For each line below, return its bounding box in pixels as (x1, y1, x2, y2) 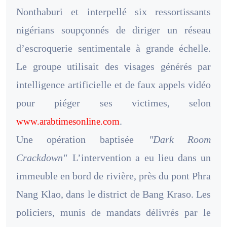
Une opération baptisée (16, 133, 147, 145)
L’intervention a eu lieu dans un (68, 152, 211, 163)
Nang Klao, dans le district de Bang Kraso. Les (16, 188, 211, 200)
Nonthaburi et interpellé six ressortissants (16, 6, 211, 17)
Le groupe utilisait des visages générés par (16, 60, 211, 72)
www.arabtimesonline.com (16, 116, 120, 127)
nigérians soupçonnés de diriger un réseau (16, 24, 211, 35)
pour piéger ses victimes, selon (16, 97, 211, 108)
